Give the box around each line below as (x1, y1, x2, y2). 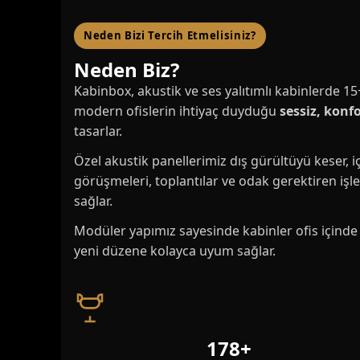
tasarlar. (74, 121, 122, 140)
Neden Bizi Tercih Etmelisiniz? (84, 27, 256, 43)
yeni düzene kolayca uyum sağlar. (74, 241, 276, 260)
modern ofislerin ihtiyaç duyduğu (74, 101, 280, 120)
